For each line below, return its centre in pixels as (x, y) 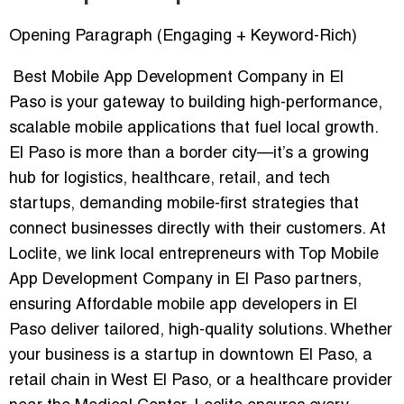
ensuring (42, 306)
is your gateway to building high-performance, (214, 104)
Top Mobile (339, 255)
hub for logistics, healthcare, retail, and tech (170, 179)
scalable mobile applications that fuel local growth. (193, 129)
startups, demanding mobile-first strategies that (184, 205)
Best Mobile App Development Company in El (179, 78)
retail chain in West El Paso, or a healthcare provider (201, 381)
